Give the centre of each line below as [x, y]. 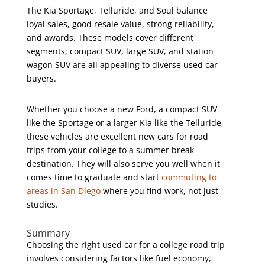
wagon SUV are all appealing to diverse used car [122, 64]
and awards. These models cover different [110, 37]
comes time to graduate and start [94, 177]
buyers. [41, 78]
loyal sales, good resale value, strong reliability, [120, 24]
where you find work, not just [159, 190]
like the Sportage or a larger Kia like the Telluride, [125, 122]
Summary [48, 233]
